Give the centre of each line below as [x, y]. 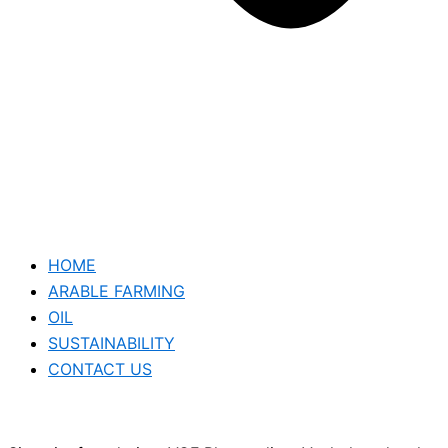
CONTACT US [100, 369]
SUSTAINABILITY [111, 343]
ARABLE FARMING [116, 291]
